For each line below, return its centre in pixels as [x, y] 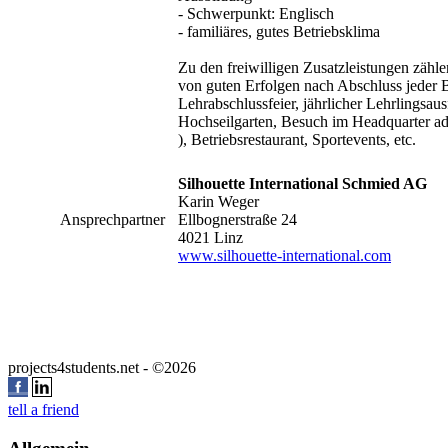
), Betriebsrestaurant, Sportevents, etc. [297, 139]
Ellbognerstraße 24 [237, 219]
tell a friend [43, 409]
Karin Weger [218, 201]
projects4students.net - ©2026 [108, 367]
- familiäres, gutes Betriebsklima [279, 31]
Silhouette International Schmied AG [302, 183]
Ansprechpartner [112, 219]
